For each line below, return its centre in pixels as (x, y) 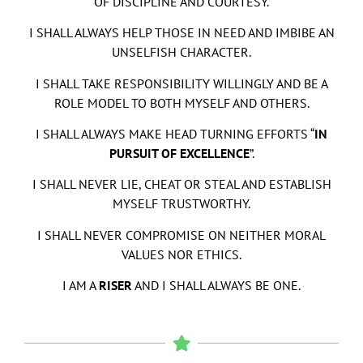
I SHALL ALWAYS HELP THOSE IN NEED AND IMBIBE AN (181, 33)
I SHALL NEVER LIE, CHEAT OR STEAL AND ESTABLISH (181, 184)
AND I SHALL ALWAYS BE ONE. (216, 286)
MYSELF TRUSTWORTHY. (181, 204)
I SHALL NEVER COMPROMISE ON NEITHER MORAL (181, 235)
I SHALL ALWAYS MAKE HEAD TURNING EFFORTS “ (175, 134)
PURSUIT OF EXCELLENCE (179, 154)
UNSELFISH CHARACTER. (181, 52)
